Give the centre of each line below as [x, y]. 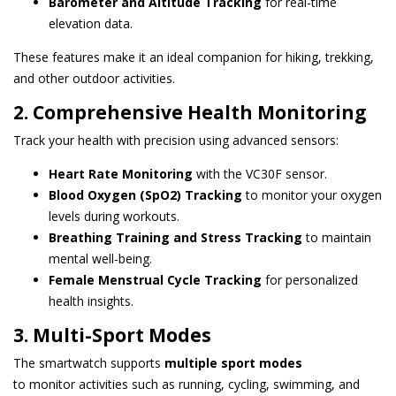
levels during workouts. [114, 216]
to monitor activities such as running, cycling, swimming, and [187, 384]
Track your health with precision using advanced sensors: [176, 140]
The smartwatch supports [89, 362]
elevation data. [91, 23]
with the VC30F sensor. [260, 173]
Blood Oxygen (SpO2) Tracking [145, 194]
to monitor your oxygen [312, 194]
